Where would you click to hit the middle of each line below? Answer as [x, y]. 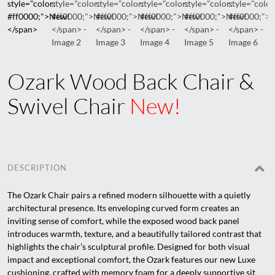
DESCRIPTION [37, 167]
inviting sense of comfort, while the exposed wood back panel [124, 221]
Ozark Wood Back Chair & [131, 81]
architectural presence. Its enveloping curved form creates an [124, 208]
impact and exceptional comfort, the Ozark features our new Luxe [132, 259]
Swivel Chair [69, 106]
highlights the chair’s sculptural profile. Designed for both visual [129, 246]
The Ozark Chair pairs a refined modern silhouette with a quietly [129, 195]
